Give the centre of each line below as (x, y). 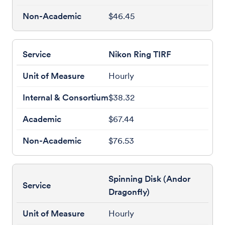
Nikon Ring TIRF (140, 54)
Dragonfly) (129, 192)
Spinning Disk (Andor (149, 179)
